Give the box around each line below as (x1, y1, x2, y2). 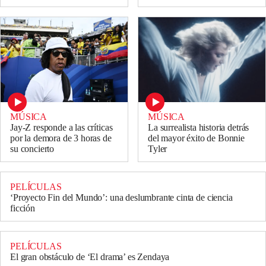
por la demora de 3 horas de (10, 133, 112, 144)
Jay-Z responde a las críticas (10, 122, 113, 133)
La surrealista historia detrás (148, 122, 249, 133)
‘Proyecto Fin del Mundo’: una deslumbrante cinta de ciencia (10, 192, 233, 203)
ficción (10, 203, 35, 214)
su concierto (10, 144, 55, 154)
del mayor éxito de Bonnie (148, 133, 245, 144)
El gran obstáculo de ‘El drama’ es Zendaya (10, 252, 170, 262)
